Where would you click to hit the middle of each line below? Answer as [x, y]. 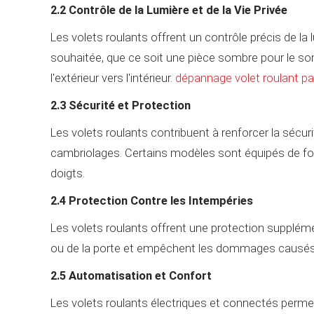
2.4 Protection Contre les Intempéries [152, 200]
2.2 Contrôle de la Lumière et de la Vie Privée [169, 10]
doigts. [68, 173]
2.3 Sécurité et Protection [121, 105]
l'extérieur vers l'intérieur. [113, 78]
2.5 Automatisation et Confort [131, 275]
